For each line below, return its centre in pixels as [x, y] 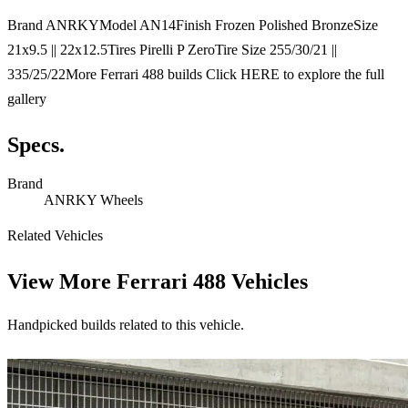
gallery [27, 99]
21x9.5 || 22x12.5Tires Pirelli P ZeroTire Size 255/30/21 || [172, 50]
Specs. [36, 145]
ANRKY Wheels [93, 200]
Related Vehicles [55, 236]
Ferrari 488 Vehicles [212, 282]
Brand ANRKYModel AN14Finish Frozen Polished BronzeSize [193, 25]
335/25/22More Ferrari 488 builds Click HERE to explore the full [196, 75]
